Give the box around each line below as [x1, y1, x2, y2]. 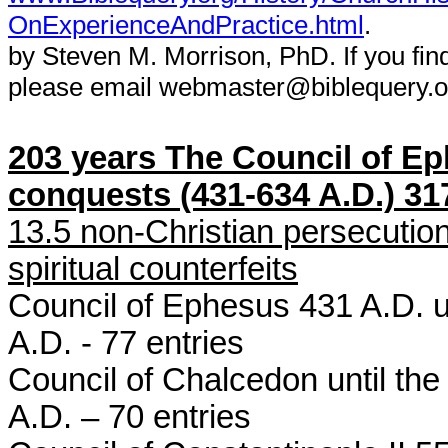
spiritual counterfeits [8, 251, 298, 287]
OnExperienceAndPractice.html [8, 10, 364, 40]
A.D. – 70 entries [8, 399, 251, 435]
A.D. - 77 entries [8, 325, 244, 361]
